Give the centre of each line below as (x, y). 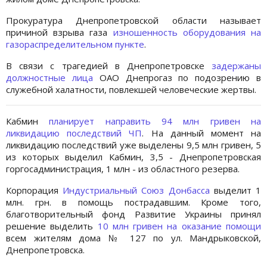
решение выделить (52, 226)
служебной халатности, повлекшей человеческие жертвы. (131, 90)
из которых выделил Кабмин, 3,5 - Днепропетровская (133, 157)
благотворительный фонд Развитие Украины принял (133, 214)
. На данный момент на (202, 133)
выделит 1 (235, 190)
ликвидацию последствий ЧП (74, 133)
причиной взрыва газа (60, 32)
